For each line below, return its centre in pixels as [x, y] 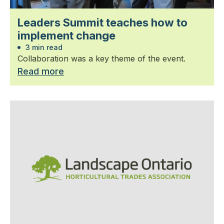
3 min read [43, 47]
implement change [66, 35]
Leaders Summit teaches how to [102, 22]
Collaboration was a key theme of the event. [101, 58]
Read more [41, 71]
